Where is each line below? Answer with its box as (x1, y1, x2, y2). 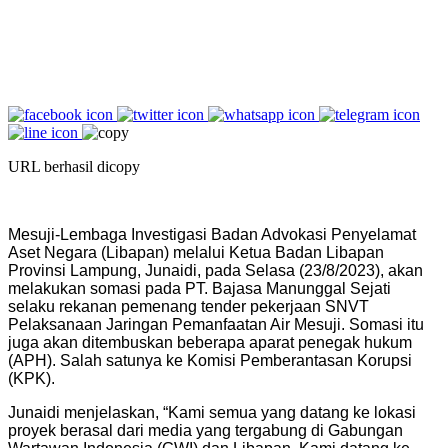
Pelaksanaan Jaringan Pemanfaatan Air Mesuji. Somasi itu (8, 315, 424, 333)
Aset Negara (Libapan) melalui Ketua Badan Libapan (8, 243, 384, 261)
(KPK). (8, 369, 55, 387)
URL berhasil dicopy (8, 157, 140, 175)
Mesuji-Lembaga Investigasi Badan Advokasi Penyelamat (8, 225, 416, 243)
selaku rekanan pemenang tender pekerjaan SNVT (8, 297, 369, 315)
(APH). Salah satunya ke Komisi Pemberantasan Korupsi (8, 351, 412, 369)
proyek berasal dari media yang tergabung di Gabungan (8, 421, 403, 439)
